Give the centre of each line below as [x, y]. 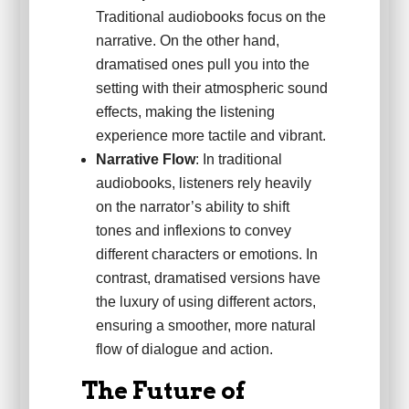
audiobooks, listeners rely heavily [203, 184]
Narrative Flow [145, 160]
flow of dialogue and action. [184, 350]
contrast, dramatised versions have [208, 278]
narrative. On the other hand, [187, 41]
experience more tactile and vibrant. [210, 136]
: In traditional [238, 160]
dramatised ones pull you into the [202, 65]
